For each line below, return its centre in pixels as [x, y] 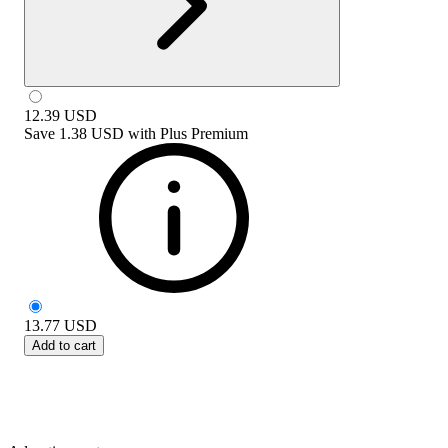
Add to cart [64, 345]
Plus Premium [204, 133]
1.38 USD [91, 133]
